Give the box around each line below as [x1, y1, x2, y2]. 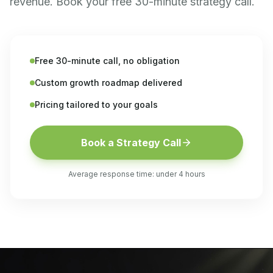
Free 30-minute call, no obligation [35, 55, 180, 66]
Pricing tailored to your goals [35, 99, 158, 110]
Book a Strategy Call [81, 136, 181, 149]
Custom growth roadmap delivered [35, 77, 182, 88]
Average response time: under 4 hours [68, 169, 205, 179]
